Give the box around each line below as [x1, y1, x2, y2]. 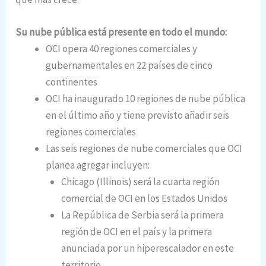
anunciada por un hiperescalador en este [61, 242, 234, 255]
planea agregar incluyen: [46, 159, 150, 172]
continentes [46, 75, 98, 89]
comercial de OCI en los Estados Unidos [61, 192, 227, 205]
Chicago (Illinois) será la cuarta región [61, 175, 220, 189]
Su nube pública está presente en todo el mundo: [15, 26, 227, 39]
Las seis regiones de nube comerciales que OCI [46, 142, 243, 156]
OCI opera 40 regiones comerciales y [46, 42, 198, 56]
